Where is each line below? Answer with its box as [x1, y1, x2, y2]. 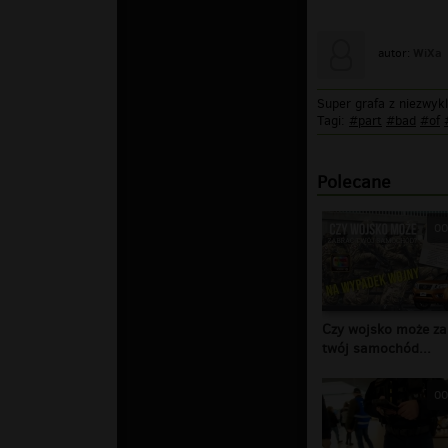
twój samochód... [322, 338, 431, 358]
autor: [378, 44, 413, 61]
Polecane [317, 169, 391, 194]
